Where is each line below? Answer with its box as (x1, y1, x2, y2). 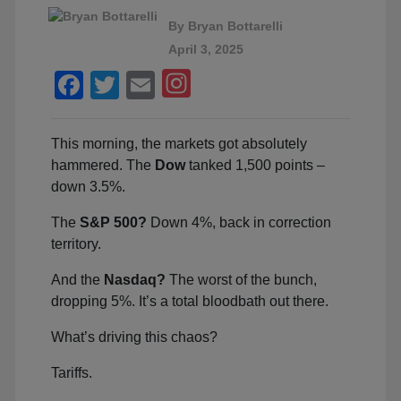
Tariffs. (51, 365, 92, 380)
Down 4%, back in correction (147, 215, 331, 230)
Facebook (83, 68, 210, 101)
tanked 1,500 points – (185, 158, 325, 173)
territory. (51, 236, 101, 252)
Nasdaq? (104, 272, 166, 287)
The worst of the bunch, (166, 272, 317, 287)
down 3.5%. (51, 179, 125, 194)
